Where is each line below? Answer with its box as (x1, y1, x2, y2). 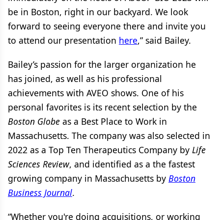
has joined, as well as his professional (8, 73, 162, 84)
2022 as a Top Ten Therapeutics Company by (8, 144, 192, 156)
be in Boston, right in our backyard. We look (8, 6, 188, 18)
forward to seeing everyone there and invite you (8, 20, 206, 32)
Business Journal (8, 187, 72, 198)
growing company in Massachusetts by (8, 172, 168, 184)
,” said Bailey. (137, 34, 191, 46)
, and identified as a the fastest (69, 158, 195, 170)
